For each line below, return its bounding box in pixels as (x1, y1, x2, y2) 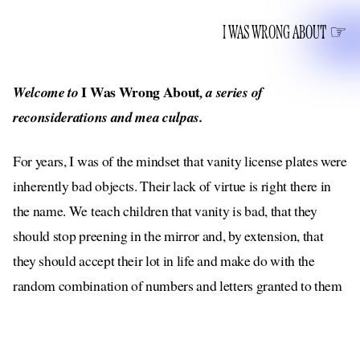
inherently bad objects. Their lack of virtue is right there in (13, 176, 332, 195)
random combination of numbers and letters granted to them (13, 276, 342, 295)
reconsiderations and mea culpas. (13, 107, 202, 127)
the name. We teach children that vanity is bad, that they (13, 201, 317, 220)
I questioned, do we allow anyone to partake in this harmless (13, 325, 340, 345)
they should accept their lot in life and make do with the (13, 251, 315, 270)
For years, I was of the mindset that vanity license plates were (13, 151, 347, 170)
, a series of (200, 82, 263, 102)
